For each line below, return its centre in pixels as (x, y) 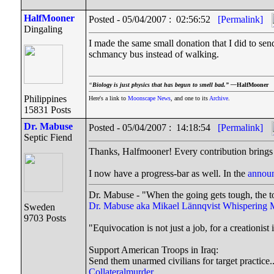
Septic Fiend (48, 137)
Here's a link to (108, 98)
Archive (219, 98)
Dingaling (43, 29)
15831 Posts (47, 110)
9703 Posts (45, 218)
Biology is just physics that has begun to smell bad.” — (165, 85)
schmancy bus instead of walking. (154, 54)
